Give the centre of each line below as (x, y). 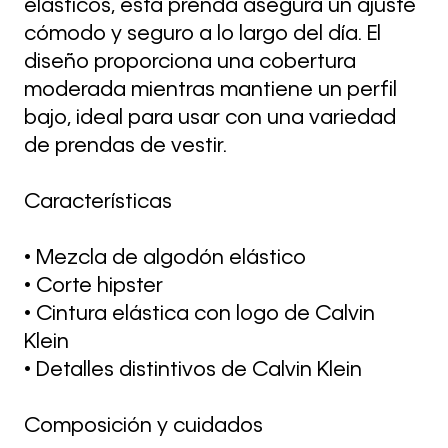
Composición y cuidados (143, 426)
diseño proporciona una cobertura (190, 62)
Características (98, 202)
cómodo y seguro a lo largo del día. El (202, 34)
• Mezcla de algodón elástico (165, 258)
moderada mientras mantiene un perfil (210, 90)
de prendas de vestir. (125, 146)
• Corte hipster (93, 286)
